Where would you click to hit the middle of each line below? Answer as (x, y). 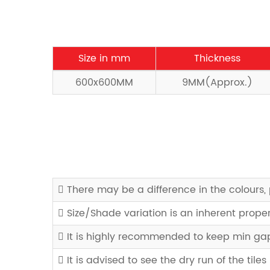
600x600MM (104, 83)
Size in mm (104, 58)
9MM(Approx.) (217, 83)
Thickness (217, 58)
